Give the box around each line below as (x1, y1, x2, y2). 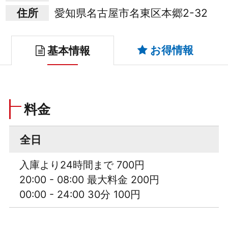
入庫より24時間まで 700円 (19, 159, 145, 172)
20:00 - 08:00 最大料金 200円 (19, 174, 159, 186)
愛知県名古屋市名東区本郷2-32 (54, 6, 208, 19)
